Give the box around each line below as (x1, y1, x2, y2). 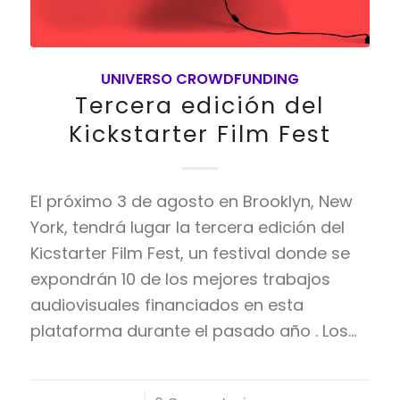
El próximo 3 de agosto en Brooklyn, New (29, 189, 353, 212)
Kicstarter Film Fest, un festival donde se (29, 241, 350, 264)
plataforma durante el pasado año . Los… (29, 319, 356, 342)
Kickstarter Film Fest (68, 118, 331, 150)
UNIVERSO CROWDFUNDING (100, 68, 299, 89)
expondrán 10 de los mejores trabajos (29, 267, 330, 290)
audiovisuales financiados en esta (29, 293, 304, 316)
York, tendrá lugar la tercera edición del (29, 215, 345, 238)
